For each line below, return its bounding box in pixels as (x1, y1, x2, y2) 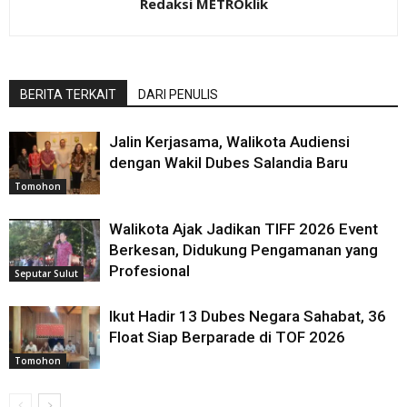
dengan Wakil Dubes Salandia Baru (109, 154, 348, 173)
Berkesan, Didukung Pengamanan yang (109, 241, 378, 260)
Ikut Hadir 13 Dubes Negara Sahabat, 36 (109, 307, 386, 326)
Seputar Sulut (15, 266, 78, 280)
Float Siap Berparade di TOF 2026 (109, 328, 345, 347)
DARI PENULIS (138, 87, 218, 103)
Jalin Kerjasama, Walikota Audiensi (109, 133, 350, 152)
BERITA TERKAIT (20, 87, 116, 103)
